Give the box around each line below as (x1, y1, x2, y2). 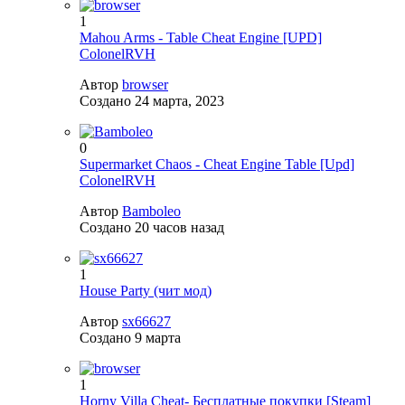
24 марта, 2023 (135, 93, 224, 109)
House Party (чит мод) (80, 283, 212, 299)
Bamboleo (122, 203, 181, 220)
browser (122, 77, 168, 93)
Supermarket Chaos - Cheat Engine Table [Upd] (80, 156, 354, 173)
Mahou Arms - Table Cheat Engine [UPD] (80, 30, 322, 46)
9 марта (135, 330, 181, 346)
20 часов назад (135, 220, 224, 236)
